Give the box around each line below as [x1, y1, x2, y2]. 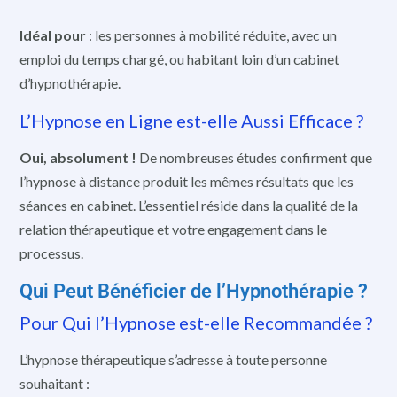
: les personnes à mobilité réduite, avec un [86, 26, 337, 43]
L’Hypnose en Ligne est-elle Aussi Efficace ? [19, 109, 363, 131]
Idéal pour [19, 26, 86, 43]
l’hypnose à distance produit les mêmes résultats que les [19, 173, 354, 191]
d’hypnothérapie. [19, 74, 121, 91]
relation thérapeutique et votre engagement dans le [19, 221, 327, 238]
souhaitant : [19, 375, 90, 393]
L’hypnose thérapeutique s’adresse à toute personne [19, 351, 327, 369]
